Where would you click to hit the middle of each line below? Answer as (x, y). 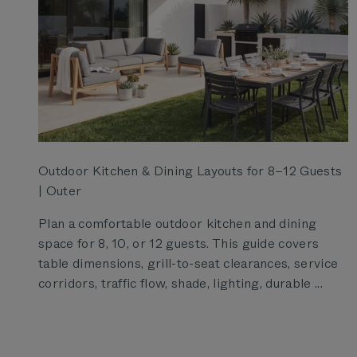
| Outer (60, 190)
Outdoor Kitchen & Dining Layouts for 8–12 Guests (190, 171)
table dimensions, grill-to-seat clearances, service (188, 263)
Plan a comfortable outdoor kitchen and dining (178, 223)
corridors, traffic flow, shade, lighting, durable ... (180, 283)
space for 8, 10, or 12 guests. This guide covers (179, 243)
